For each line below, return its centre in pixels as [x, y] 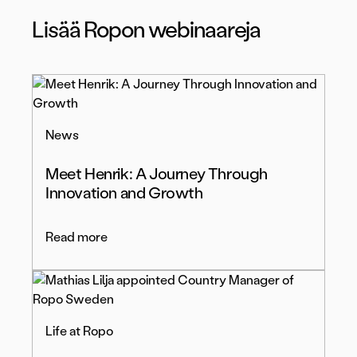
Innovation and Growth [124, 193]
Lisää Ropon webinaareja [147, 30]
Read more [76, 237]
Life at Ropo [79, 331]
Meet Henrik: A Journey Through [157, 174]
